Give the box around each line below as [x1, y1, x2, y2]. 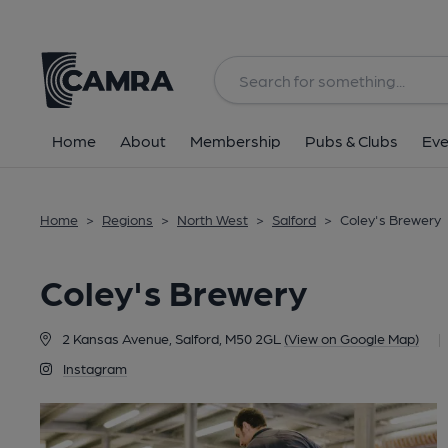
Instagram [63, 360, 128, 376]
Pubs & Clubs [305, 131, 398, 150]
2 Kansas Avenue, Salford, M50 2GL [61, 330, 281, 346]
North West [177, 211, 248, 227]
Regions [102, 211, 153, 227]
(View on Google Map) [283, 330, 419, 346]
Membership [190, 131, 281, 150]
